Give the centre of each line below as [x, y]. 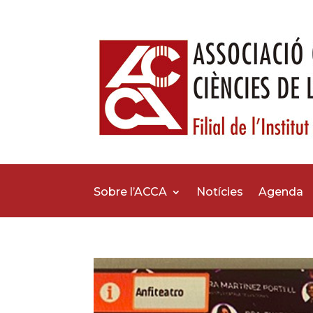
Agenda [281, 192]
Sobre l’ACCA [131, 192]
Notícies [220, 192]
